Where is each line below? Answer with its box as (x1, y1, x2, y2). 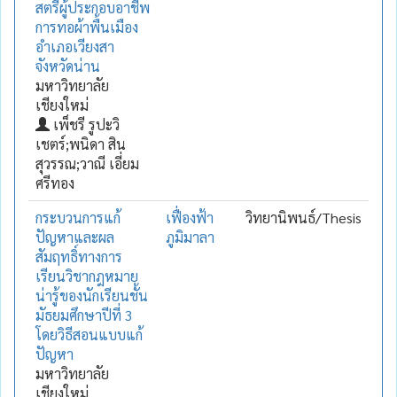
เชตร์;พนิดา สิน (35, 134, 126, 153)
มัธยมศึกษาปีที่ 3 (35, 305, 133, 324)
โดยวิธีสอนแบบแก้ (35, 324, 143, 344)
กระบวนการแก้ (35, 207, 121, 227)
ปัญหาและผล (35, 227, 114, 246)
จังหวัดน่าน (35, 56, 100, 75)
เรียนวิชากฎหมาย (35, 266, 138, 285)
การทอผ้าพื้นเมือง (35, 17, 138, 36)
